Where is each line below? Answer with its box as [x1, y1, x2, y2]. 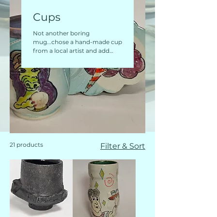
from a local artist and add [33, 47, 109, 55]
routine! [33, 64, 56, 72]
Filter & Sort [100, 141, 145, 151]
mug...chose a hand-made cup [33, 38, 122, 46]
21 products [10, 141, 43, 149]
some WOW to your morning [33, 56, 118, 63]
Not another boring [33, 30, 90, 37]
